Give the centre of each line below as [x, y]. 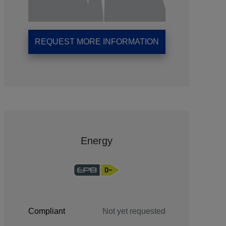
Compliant [47, 211]
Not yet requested [134, 211]
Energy [97, 140]
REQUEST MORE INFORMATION [97, 41]
